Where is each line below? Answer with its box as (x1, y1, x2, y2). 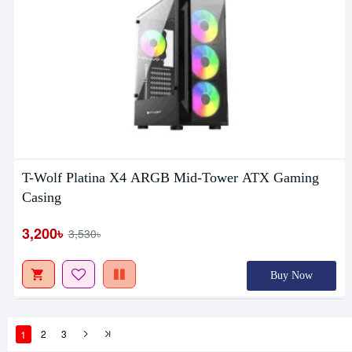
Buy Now (269, 269, 313, 282)
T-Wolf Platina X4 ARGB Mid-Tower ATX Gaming (21, 170, 319, 186)
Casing (21, 189, 61, 206)
